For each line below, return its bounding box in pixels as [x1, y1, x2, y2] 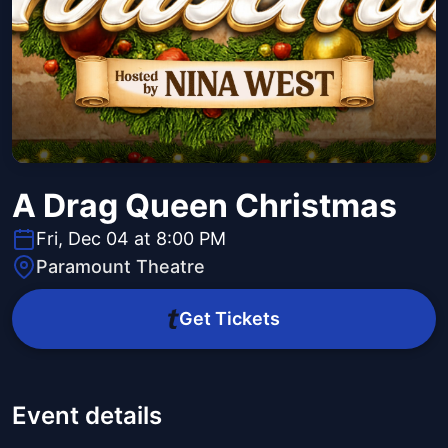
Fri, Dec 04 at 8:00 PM [36, 228, 226, 250]
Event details [12, 401, 162, 431]
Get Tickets [178, 308, 280, 330]
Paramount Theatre [36, 256, 205, 278]
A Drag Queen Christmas [12, 186, 397, 226]
